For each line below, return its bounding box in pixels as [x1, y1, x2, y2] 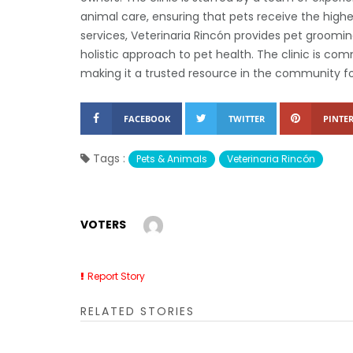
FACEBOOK [124, 113, 170, 125]
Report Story [87, 269, 145, 283]
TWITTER [229, 113, 265, 125]
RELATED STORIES [80, 303, 195, 319]
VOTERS [80, 217, 126, 233]
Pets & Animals [136, 152, 207, 166]
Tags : [90, 150, 128, 167]
